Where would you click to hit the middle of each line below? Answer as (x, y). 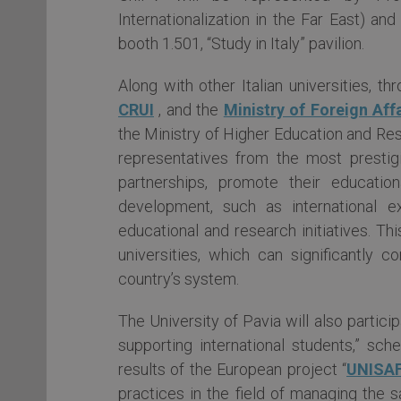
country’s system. (179, 278)
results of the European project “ (233, 369)
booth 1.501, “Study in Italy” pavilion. (241, 43)
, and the (189, 109)
